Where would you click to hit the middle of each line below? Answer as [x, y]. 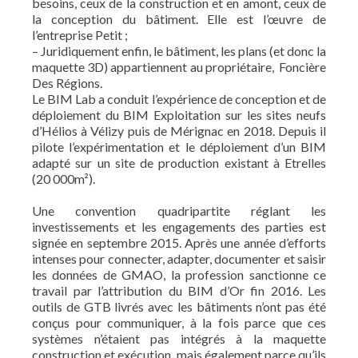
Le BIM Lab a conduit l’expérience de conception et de [179, 99]
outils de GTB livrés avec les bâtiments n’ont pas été [179, 306]
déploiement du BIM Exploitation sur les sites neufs [179, 115]
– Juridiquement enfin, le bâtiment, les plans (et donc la [179, 51]
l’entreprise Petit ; [80, 35]
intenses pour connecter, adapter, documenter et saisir [179, 259]
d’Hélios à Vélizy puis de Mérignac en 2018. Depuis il [179, 131]
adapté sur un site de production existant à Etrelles [179, 163]
